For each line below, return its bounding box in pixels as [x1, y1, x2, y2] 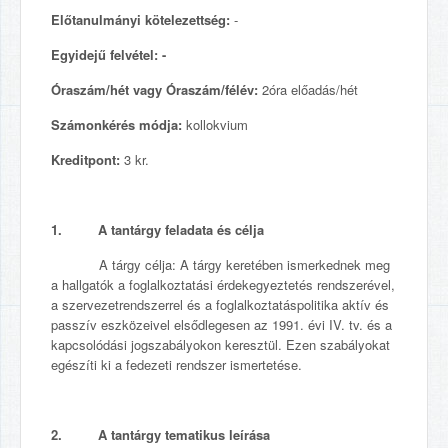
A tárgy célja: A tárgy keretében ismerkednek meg [51, 255, 390, 274]
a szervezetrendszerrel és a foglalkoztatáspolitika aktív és [51, 295, 389, 314]
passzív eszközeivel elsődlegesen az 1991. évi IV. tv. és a [51, 315, 392, 334]
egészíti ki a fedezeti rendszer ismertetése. [51, 355, 302, 374]
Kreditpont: [51, 150, 120, 169]
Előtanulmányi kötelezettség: [51, 10, 234, 29]
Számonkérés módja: [51, 115, 186, 134]
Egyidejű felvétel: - [51, 45, 166, 64]
